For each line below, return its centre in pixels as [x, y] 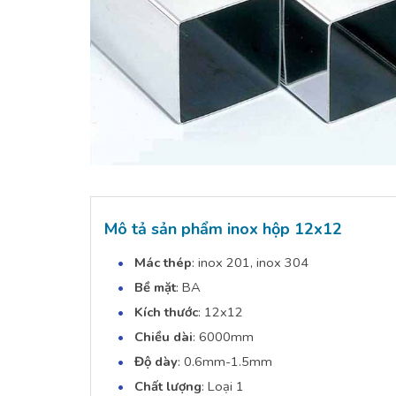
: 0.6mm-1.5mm [225, 362]
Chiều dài [164, 337]
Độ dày [156, 362]
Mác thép [163, 263]
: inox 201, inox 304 [250, 263]
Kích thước [166, 312]
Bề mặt [155, 288]
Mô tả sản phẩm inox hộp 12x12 [223, 229]
